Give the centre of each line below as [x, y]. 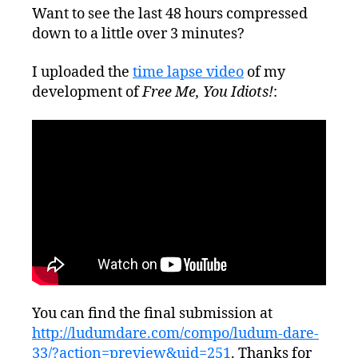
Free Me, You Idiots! [208, 92]
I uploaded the [82, 72]
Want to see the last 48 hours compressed [170, 14]
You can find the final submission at [152, 313]
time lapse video [188, 72]
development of [87, 92]
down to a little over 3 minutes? [138, 34]
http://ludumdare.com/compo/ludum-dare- [175, 333]
